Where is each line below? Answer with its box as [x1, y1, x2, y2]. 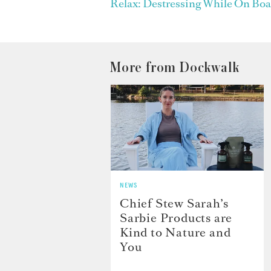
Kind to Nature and [120, 224, 231, 241]
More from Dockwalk [110, 60, 240, 76]
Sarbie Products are [120, 209, 233, 227]
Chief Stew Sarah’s [120, 195, 229, 212]
